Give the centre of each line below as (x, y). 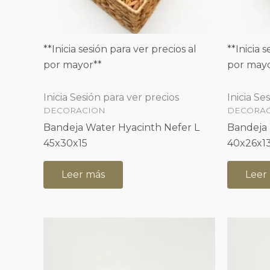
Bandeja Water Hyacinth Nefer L (121, 127)
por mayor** (73, 65)
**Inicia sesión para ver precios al (120, 49)
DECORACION (74, 111)
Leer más (83, 174)
